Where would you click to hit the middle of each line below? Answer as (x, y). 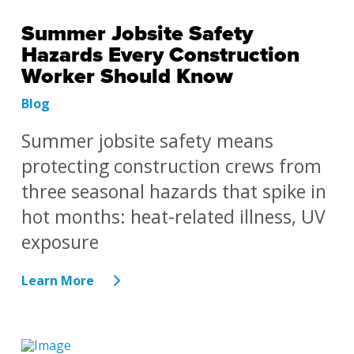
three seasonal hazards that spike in (173, 192)
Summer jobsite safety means (147, 141)
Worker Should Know (127, 77)
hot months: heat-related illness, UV (173, 217)
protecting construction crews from (171, 166)
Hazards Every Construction (160, 55)
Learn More (57, 281)
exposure (60, 242)
